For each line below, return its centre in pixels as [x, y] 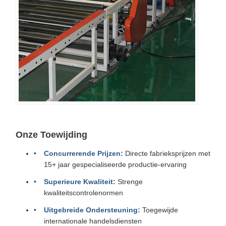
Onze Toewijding [51, 135]
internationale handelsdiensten [93, 221]
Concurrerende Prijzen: [83, 153]
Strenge [129, 182]
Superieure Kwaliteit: [80, 182]
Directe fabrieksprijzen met [167, 153]
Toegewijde [159, 210]
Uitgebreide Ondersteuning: [92, 210]
